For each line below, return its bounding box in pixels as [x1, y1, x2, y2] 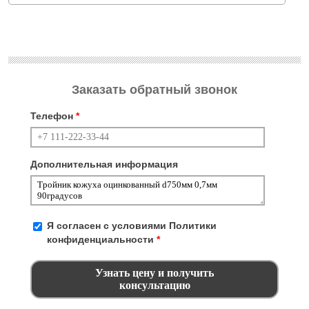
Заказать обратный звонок [72, 82, 237, 97]
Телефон [30, 110, 76, 121]
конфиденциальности [47, 233, 154, 245]
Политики [169, 219, 217, 231]
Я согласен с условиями [47, 219, 169, 231]
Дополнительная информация [30, 158, 178, 170]
